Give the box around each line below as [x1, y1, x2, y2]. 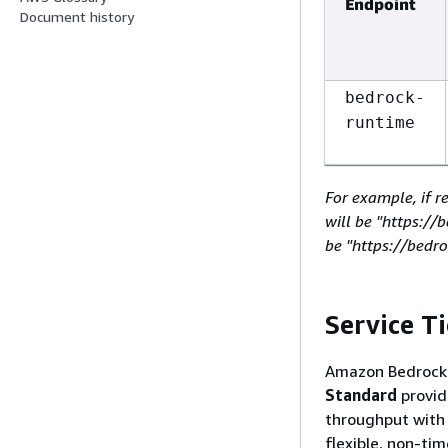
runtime [345, 112, 415, 132]
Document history [20, 8, 134, 26]
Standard [325, 385, 397, 405]
